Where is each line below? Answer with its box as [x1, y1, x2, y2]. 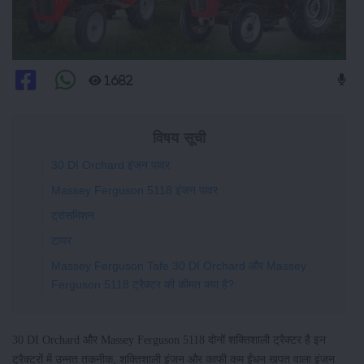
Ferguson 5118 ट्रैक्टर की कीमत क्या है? [51, 277, 234, 291]
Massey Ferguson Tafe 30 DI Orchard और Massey [51, 258, 306, 272]
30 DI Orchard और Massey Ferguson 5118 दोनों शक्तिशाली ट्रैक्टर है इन [12, 332, 326, 346]
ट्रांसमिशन [51, 208, 94, 222]
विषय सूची [153, 129, 206, 146]
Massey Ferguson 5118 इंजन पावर [51, 183, 218, 197]
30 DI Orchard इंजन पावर [51, 158, 170, 171]
